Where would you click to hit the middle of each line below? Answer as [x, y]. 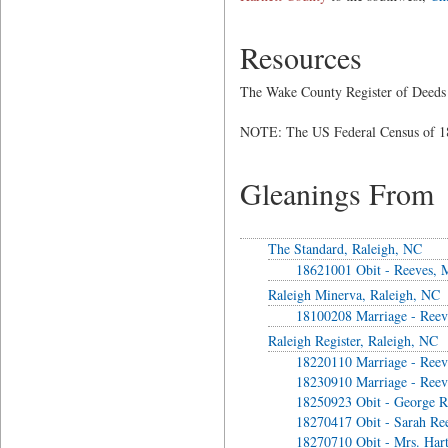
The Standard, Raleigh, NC [344, 248]
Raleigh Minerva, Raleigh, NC [353, 294]
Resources [300, 57]
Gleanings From [336, 193]
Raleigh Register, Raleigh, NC [352, 340]
